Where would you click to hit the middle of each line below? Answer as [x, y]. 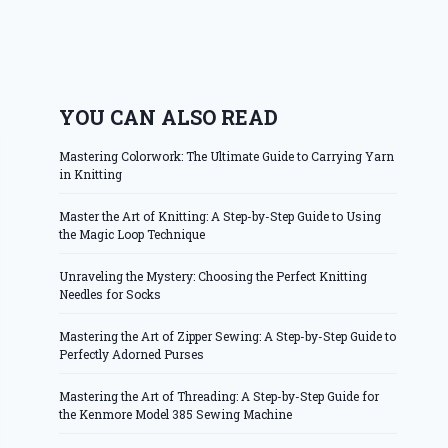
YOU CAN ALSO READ [169, 117]
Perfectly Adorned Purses [132, 354]
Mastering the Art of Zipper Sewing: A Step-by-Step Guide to [228, 336]
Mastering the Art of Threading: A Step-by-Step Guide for [219, 396]
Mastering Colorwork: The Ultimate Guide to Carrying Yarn [227, 156]
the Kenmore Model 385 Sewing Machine [176, 414]
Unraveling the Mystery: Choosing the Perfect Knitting [213, 276]
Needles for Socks [110, 294]
